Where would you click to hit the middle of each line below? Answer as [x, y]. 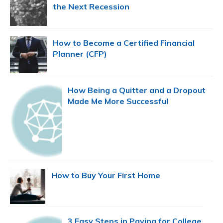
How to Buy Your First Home [106, 175]
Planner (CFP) [80, 54]
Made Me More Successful [118, 101]
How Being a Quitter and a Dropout [136, 90]
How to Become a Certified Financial [124, 43]
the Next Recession [91, 6]
